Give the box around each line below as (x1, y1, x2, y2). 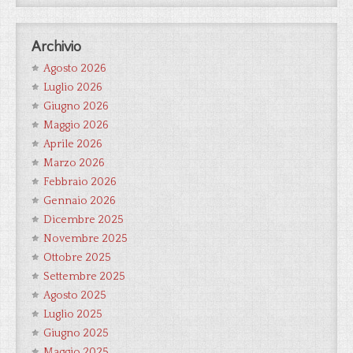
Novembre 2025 (43, 232, 128, 245)
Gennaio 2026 (43, 195, 116, 207)
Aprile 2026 (43, 138, 102, 150)
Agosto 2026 (43, 62, 106, 75)
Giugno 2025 (43, 327, 109, 340)
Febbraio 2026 (43, 176, 117, 188)
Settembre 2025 (43, 270, 125, 283)
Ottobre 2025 (43, 251, 111, 264)
